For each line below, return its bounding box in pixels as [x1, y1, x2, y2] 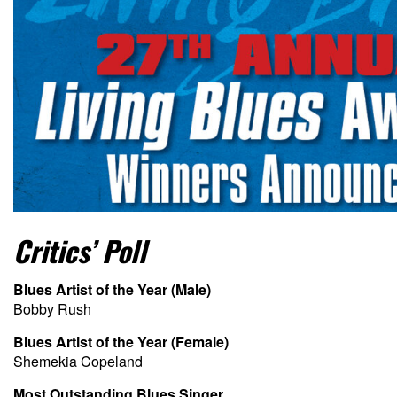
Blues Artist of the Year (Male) [13, 278, 211, 300]
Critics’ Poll [13, 229, 146, 271]
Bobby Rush [13, 298, 91, 319]
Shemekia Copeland [13, 350, 143, 371]
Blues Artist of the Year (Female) [13, 331, 229, 352]
